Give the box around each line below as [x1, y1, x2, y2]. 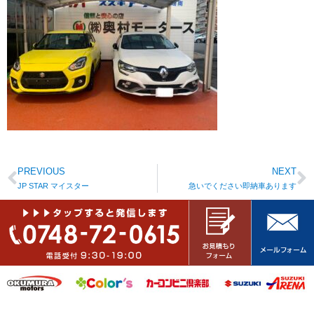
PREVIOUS [18, 166, 65, 177]
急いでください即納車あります [189, 182, 296, 191]
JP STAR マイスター [18, 182, 89, 191]
